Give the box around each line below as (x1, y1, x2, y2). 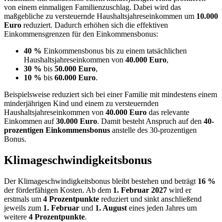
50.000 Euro (55, 64, 96, 73)
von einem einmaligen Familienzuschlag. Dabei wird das (4, 2, 181, 11)
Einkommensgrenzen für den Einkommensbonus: (4, 29, 158, 38)
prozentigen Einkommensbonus (4, 125, 110, 134)
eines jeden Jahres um (127, 203, 197, 212)
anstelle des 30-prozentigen (110, 125, 197, 134)
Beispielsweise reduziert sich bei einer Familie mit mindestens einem (4, 90, 217, 99)
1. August (95, 203, 127, 212)
